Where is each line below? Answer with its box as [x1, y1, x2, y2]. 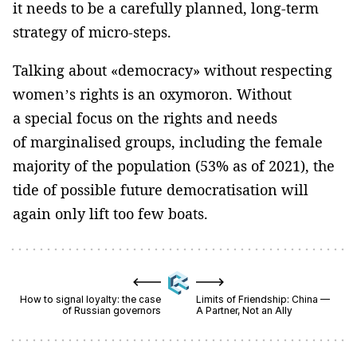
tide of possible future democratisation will [13, 180, 308, 200]
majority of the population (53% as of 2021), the [13, 156, 335, 176]
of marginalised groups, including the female [13, 132, 323, 152]
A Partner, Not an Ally [196, 304, 293, 317]
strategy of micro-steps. [13, 22, 171, 42]
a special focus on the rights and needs [13, 108, 277, 128]
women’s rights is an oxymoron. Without [13, 84, 292, 104]
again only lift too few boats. [13, 204, 208, 224]
